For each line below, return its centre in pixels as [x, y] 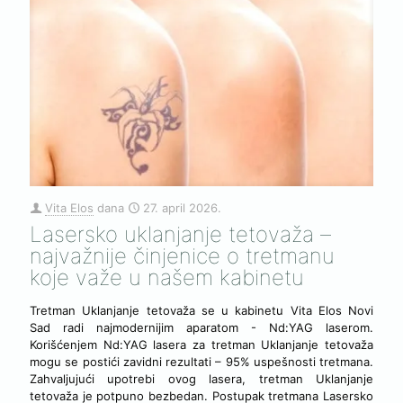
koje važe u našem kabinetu [167, 277]
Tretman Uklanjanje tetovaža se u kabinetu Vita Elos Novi [201, 310]
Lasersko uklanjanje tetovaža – [180, 234]
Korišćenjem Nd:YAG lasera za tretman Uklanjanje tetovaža [201, 344]
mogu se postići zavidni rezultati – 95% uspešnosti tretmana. [201, 361]
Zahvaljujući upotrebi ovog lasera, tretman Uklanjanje [201, 378]
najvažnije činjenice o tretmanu [182, 255]
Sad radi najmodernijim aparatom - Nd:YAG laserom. [201, 327]
